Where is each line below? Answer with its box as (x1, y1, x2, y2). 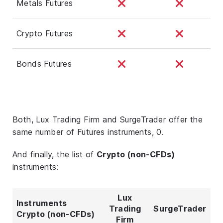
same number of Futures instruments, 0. (12, 126, 164, 137)
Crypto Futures (16, 28, 73, 38)
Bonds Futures (16, 58, 72, 69)
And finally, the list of (12, 149, 97, 159)
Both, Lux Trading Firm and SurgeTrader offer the (12, 114, 203, 124)
